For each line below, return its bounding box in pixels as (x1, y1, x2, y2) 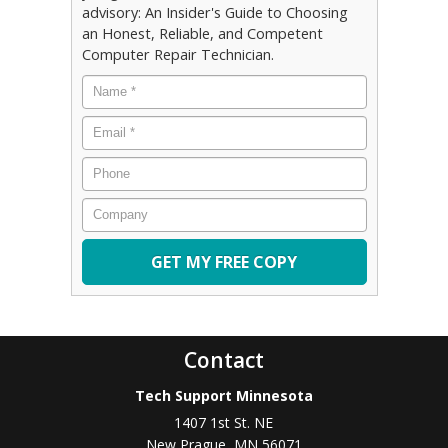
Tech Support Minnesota (134, 386, 313, 406)
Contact (183, 346, 264, 375)
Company (81, 197, 150, 217)
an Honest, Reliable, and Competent (81, 24, 323, 44)
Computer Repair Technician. (81, 45, 274, 65)
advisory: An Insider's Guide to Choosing (81, 3, 348, 23)
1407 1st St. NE (174, 413, 274, 433)
